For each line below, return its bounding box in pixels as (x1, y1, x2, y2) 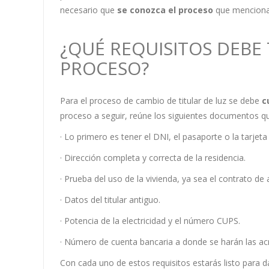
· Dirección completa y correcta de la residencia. (59, 152, 246, 164)
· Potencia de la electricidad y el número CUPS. (59, 215, 240, 227)
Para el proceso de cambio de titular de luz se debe (59, 95, 262, 107)
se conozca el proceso (116, 4, 213, 16)
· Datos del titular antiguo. (59, 194, 160, 206)
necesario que (59, 4, 117, 16)
